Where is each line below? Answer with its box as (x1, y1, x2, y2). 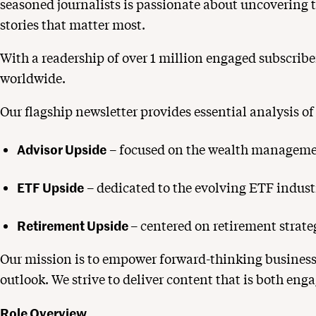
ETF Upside (17, 178, 84, 196)
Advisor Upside (17, 140, 107, 158)
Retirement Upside (17, 217, 130, 234)
